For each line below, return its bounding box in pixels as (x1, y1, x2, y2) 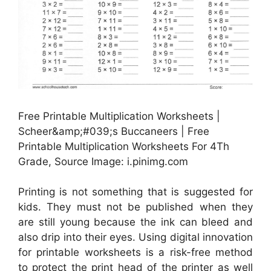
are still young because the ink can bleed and (18, 216, 253, 229)
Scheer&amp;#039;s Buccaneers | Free (18, 125, 209, 137)
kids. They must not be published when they (18, 201, 253, 214)
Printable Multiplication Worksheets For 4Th (18, 140, 229, 152)
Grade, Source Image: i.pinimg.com (18, 155, 188, 168)
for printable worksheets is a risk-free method (18, 246, 253, 259)
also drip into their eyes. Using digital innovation (18, 231, 253, 244)
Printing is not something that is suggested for (18, 186, 253, 198)
